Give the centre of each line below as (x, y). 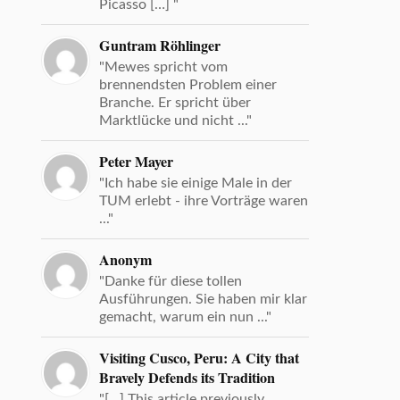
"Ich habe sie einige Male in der (196, 183)
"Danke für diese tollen (171, 281)
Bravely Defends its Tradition (187, 377)
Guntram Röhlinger (160, 45)
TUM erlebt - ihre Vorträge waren (204, 200)
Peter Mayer (137, 161)
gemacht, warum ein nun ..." (186, 317)
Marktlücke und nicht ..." (176, 120)
